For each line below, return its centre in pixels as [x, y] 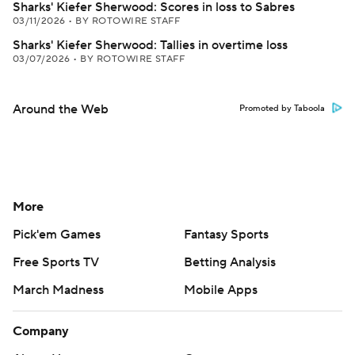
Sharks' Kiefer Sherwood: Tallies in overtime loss [150, 45]
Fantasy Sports [226, 235]
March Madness [58, 290]
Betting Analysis [230, 262]
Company [41, 331]
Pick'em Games [57, 235]
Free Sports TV [56, 262]
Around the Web [61, 109]
